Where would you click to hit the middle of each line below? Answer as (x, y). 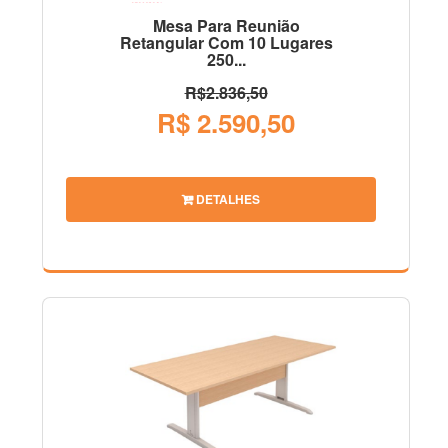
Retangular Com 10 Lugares (226, 43)
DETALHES (226, 198)
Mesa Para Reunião (226, 26)
